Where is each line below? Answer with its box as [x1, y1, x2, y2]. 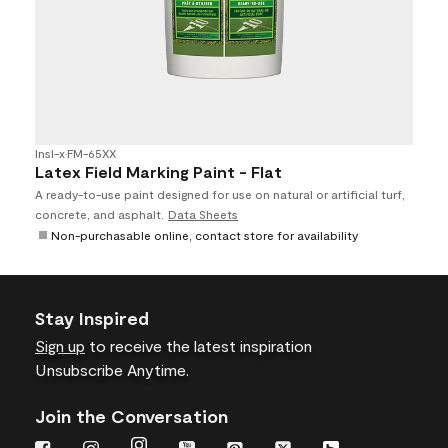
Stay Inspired [35, 307, 149, 329]
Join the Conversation [35, 405, 228, 427]
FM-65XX [67, 146, 116, 160]
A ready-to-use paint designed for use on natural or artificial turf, [35, 187, 405, 201]
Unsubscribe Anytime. [35, 360, 189, 379]
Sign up [35, 336, 85, 355]
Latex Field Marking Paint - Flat [35, 162, 282, 181]
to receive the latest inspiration [85, 336, 312, 355]
